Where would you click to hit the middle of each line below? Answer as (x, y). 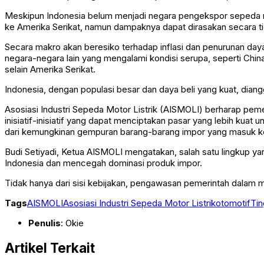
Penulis (44, 223)
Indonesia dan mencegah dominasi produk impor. (103, 163)
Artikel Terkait (50, 247)
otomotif (233, 203)
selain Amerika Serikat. (50, 70)
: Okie (72, 223)
